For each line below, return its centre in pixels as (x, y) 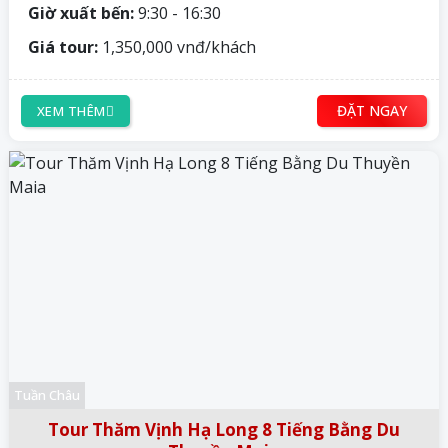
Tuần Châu (47, 395)
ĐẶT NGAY (372, 111)
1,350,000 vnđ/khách (177, 47)
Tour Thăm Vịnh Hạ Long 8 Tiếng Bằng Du (224, 430)
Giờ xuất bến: (79, 13)
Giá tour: (61, 47)
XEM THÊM (71, 110)
